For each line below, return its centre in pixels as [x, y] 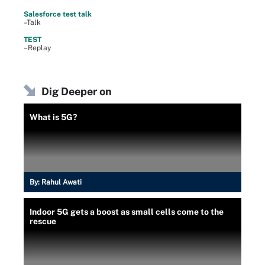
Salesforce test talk [58, 14]
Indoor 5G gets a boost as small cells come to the [127, 211]
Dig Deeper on [77, 91]
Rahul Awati [62, 182]
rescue [43, 221]
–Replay [37, 48]
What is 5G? [53, 117]
